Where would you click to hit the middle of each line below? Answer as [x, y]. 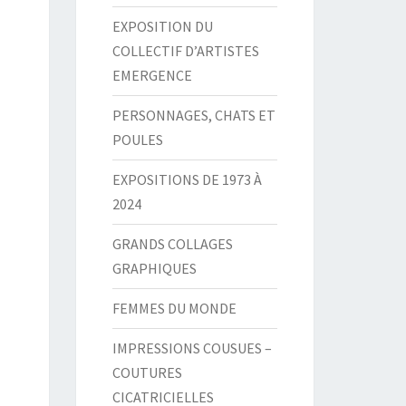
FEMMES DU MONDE [174, 308]
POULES [137, 140]
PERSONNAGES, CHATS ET [193, 115]
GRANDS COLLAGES [172, 244]
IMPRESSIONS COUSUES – [192, 348]
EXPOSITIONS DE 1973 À [187, 179]
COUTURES [147, 372]
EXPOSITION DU [162, 26]
